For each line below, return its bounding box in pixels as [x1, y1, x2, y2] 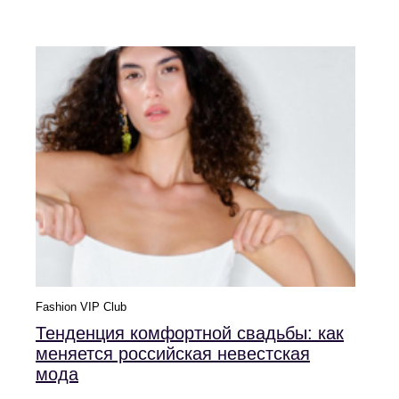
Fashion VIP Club [36, 299, 126, 313]
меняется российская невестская [36, 343, 310, 363]
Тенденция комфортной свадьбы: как [36, 322, 344, 343]
